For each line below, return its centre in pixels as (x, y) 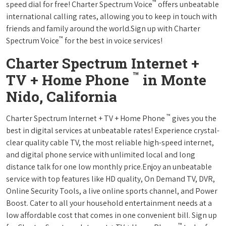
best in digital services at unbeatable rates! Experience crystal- (113, 130)
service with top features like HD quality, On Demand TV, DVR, (110, 179)
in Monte (173, 80)
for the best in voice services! (113, 40)
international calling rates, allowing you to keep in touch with (111, 16)
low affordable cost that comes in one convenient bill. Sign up (111, 215)
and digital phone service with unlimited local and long (101, 154)
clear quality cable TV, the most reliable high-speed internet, (110, 142)
